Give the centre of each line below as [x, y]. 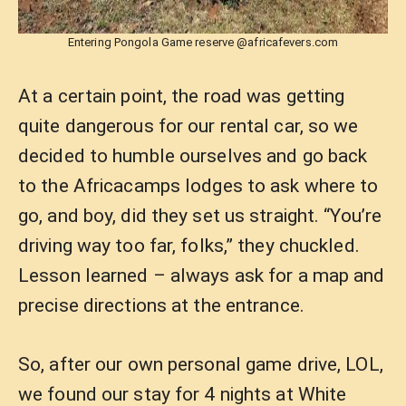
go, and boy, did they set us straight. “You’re [200, 216]
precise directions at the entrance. [161, 305]
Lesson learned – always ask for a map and [202, 275]
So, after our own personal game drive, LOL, [201, 364]
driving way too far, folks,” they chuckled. [189, 246]
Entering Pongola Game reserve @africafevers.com [203, 42]
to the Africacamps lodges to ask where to [198, 186]
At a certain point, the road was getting [182, 96]
